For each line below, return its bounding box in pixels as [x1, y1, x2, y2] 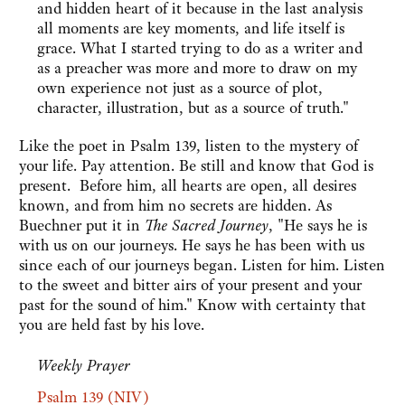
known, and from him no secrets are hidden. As [19, 195, 332, 216]
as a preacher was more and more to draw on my [37, 58, 357, 79]
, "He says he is [268, 215, 367, 236]
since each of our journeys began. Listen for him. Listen [19, 255, 385, 276]
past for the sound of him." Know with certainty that [19, 295, 366, 316]
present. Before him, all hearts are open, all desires [19, 175, 356, 196]
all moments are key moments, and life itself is [37, 18, 344, 39]
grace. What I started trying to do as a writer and [37, 38, 363, 59]
